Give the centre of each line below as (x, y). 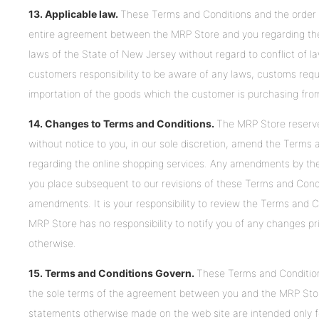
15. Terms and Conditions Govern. (113, 273)
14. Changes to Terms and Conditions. (122, 124)
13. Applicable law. (74, 14)
